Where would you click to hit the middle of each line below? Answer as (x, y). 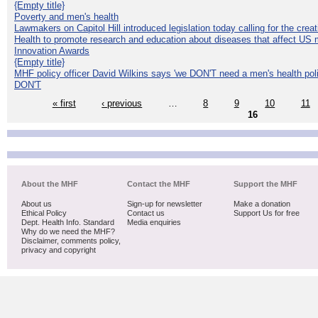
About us (37, 204)
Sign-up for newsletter (165, 204)
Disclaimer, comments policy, (71, 241)
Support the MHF (265, 184)
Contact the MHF (159, 184)
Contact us (146, 213)
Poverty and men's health (66, 16)
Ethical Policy (44, 213)
